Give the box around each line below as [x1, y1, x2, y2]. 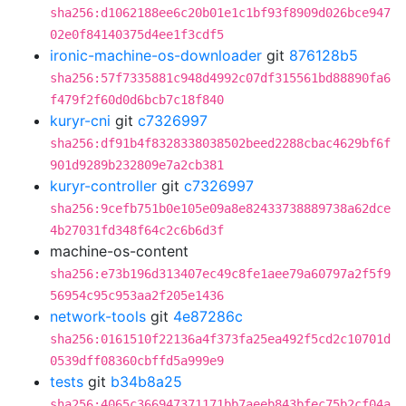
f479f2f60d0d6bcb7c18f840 [50, 92, 224, 107]
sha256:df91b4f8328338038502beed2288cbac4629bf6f [50, 136, 391, 150]
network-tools [50, 307, 146, 325]
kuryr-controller [50, 177, 157, 195]
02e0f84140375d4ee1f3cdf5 [50, 27, 224, 42]
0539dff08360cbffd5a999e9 [50, 353, 224, 368]
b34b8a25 [111, 372, 182, 391]
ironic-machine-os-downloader [50, 46, 262, 64]
